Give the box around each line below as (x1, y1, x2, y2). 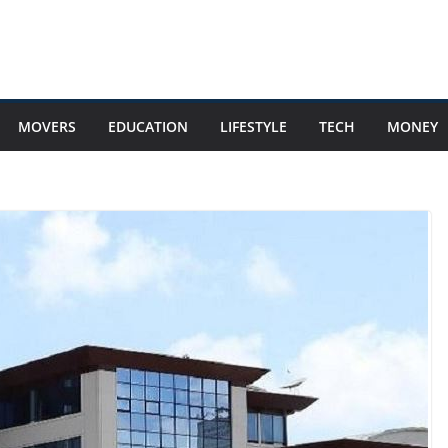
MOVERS (18, 117, 76, 136)
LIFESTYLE (220, 117, 287, 136)
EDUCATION (108, 117, 188, 136)
